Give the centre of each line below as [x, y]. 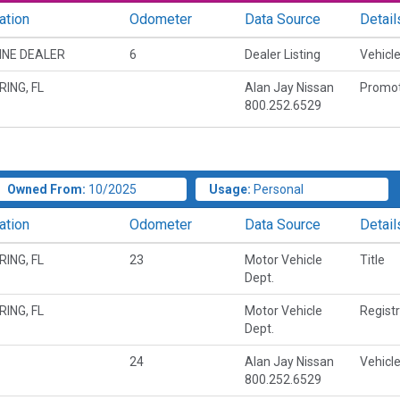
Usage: [229, 189]
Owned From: [46, 189]
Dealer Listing [282, 55]
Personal [278, 189]
